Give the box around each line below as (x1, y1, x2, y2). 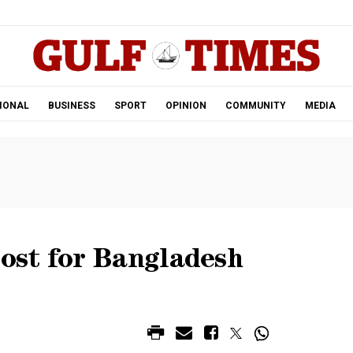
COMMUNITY (225, 100, 286, 111)
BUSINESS (47, 100, 95, 111)
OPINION (165, 100, 206, 111)
